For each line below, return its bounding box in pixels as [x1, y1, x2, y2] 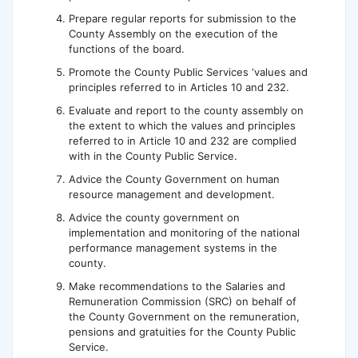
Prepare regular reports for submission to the [69, 12, 297, 26]
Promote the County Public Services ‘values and [69, 66, 308, 79]
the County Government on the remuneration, [69, 310, 300, 324]
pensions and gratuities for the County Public [69, 325, 296, 339]
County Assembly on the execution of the [69, 27, 279, 41]
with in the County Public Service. [69, 149, 238, 163]
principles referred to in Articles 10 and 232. [69, 81, 290, 94]
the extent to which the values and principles [69, 119, 296, 133]
